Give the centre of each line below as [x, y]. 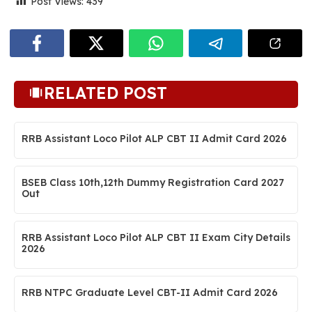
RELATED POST [106, 93]
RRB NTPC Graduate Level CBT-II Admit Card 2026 [150, 293]
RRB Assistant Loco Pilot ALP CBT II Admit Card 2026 [154, 139]
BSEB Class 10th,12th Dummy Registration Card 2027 [153, 183]
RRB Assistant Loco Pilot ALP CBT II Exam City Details [156, 238]
